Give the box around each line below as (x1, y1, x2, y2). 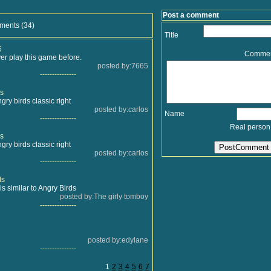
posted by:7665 (97, 62, 148, 70)
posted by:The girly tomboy (59, 192, 148, 201)
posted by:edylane (87, 236, 148, 244)
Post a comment (162, 11, 219, 19)
